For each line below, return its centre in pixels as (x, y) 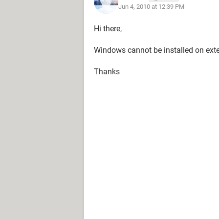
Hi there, (108, 29)
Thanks (107, 72)
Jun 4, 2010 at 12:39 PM (151, 6)
